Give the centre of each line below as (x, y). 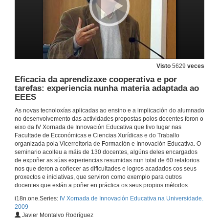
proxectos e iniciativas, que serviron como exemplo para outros (98, 177)
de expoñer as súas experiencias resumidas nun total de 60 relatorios (107, 161)
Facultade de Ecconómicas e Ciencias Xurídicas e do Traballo (97, 136)
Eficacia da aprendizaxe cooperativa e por (96, 80)
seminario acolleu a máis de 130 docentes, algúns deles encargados (106, 152)
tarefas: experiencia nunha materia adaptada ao (107, 88)
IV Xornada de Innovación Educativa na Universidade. (131, 199)
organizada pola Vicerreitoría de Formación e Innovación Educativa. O (108, 144)
